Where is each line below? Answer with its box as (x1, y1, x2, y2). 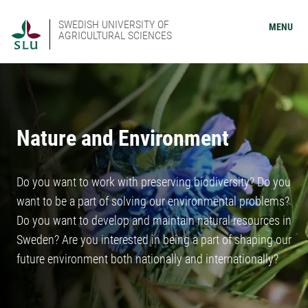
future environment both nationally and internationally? (16, 252, 278, 266)
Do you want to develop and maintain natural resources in (16, 213, 291, 228)
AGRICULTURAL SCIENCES (58, 29, 172, 42)
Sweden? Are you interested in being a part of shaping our (16, 232, 291, 247)
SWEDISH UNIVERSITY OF (58, 18, 169, 31)
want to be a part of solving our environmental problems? (16, 194, 289, 208)
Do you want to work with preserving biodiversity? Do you (16, 175, 291, 189)
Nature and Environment (16, 125, 229, 151)
